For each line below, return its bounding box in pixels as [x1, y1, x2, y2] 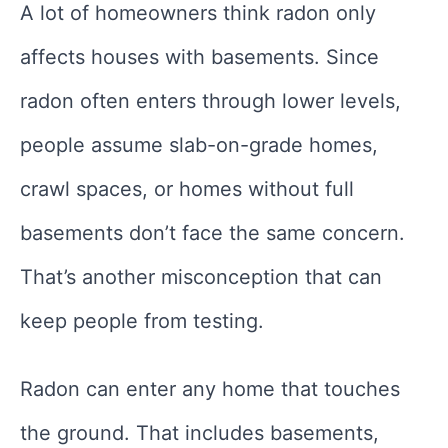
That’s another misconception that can [20, 265, 382, 290]
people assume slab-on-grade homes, [20, 133, 378, 158]
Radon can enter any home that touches [20, 377, 400, 402]
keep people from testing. [20, 309, 264, 334]
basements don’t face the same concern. [20, 221, 405, 246]
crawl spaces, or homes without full [20, 177, 354, 202]
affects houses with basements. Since [20, 45, 379, 70]
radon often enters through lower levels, [20, 89, 401, 114]
